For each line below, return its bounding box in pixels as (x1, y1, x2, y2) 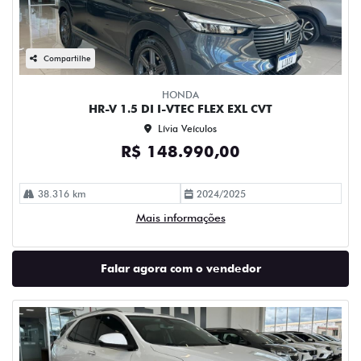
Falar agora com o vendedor (100, 262, 261, 275)
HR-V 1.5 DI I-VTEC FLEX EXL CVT (89, 102, 272, 115)
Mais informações (135, 211, 226, 224)
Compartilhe (44, 53, 91, 63)
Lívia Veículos (158, 122, 217, 135)
